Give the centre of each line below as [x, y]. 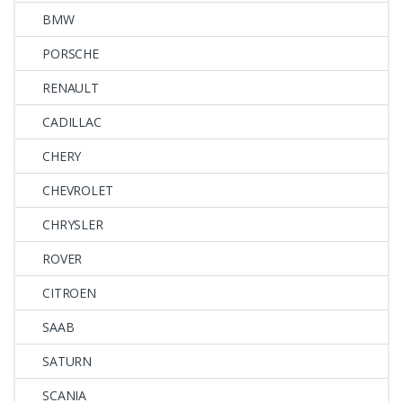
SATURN [67, 361]
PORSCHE [71, 53]
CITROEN [70, 292]
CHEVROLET [78, 190]
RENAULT [71, 87]
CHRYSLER [73, 224]
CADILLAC [72, 121]
